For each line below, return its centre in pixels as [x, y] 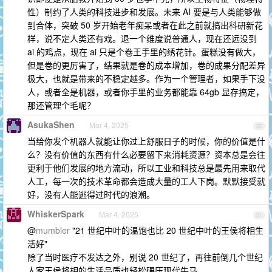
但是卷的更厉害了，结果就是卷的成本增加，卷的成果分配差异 [146, 65]
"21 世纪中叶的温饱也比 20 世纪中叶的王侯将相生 [167, 230]
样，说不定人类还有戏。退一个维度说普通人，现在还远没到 [142, 38]
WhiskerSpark [56, 214]
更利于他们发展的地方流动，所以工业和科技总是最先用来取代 [146, 168]
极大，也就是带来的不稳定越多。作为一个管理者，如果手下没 [146, 78]
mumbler [53, 230]
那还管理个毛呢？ [61, 105]
